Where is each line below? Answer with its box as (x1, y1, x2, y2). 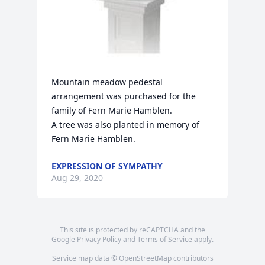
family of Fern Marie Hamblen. (51, 105, 173, 116)
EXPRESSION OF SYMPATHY (51, 160, 163, 172)
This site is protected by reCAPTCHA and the (60, 225, 205, 235)
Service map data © (51, 253, 119, 263)
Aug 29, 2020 (51, 172, 104, 183)
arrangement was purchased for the (51, 91, 196, 102)
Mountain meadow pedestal (51, 76, 163, 88)
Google (51, 234, 77, 244)
